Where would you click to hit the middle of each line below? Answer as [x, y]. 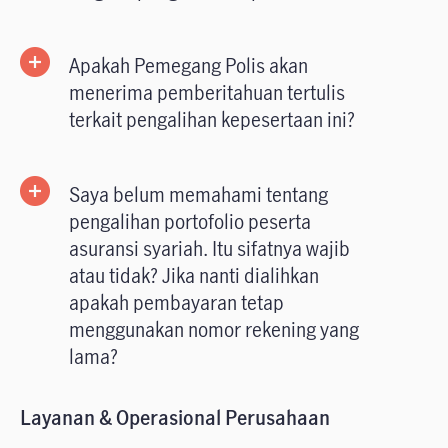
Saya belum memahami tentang [198, 195]
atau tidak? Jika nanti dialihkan [194, 276]
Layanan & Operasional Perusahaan [175, 418]
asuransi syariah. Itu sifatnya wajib [209, 249]
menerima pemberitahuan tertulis [207, 93]
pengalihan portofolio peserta [190, 222]
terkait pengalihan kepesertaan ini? [212, 120]
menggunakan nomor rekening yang [214, 330]
